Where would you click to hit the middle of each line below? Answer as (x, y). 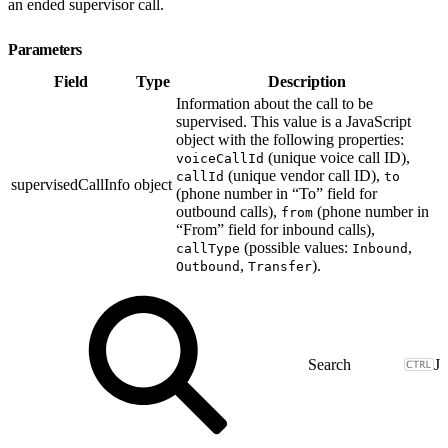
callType (208, 248)
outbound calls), (228, 211)
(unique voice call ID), (337, 157)
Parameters (47, 49)
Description (306, 81)
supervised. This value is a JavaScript (293, 121)
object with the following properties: (290, 139)
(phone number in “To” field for (276, 193)
